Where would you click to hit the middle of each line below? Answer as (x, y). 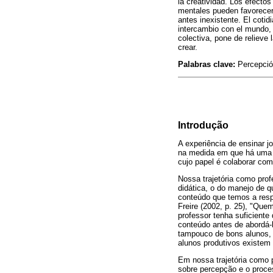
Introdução (203, 125)
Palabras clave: (207, 64)
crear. (188, 47)
